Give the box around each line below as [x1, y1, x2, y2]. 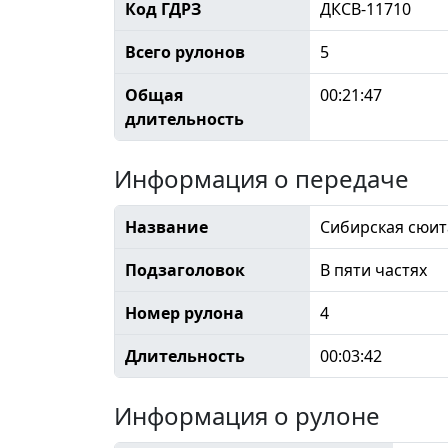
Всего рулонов [124, 40, 245, 63]
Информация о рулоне [114, 398, 380, 432]
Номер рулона [124, 301, 244, 324]
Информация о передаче [114, 161, 409, 195]
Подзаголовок [124, 258, 245, 281]
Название [124, 215, 208, 238]
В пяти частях [319, 258, 427, 281]
